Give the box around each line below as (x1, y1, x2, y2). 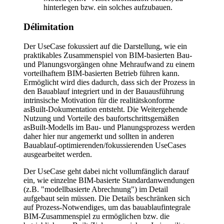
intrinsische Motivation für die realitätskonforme (23, 95, 174, 104)
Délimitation (23, 21, 74, 32)
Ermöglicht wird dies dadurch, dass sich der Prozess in (23, 77, 195, 86)
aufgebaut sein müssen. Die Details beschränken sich (23, 193, 190, 202)
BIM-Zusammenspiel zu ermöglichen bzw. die (23, 211, 169, 220)
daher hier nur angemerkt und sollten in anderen (23, 131, 174, 140)
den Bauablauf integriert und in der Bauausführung (23, 86, 184, 95)
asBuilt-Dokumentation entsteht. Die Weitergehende (23, 104, 187, 113)
